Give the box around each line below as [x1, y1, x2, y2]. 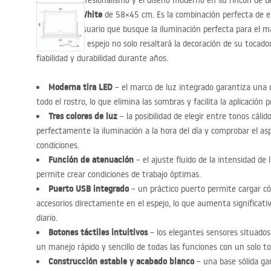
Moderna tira [48, 81, 99, 93]
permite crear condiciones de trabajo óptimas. [36, 169, 201, 180]
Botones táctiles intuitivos [48, 226, 148, 238]
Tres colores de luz [48, 110, 117, 122]
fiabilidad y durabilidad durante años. [36, 53, 168, 64]
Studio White [50, 8, 102, 21]
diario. [36, 212, 57, 223]
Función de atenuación [48, 154, 134, 166]
